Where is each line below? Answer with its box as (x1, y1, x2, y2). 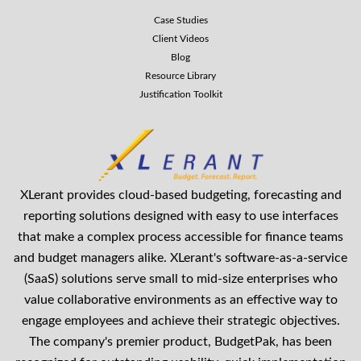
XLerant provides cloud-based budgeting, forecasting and (19, 189, 342, 202)
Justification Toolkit (139, 89, 222, 99)
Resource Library (145, 70, 216, 81)
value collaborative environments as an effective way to (23, 293, 338, 307)
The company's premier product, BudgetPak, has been (29, 335, 332, 349)
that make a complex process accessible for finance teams (18, 230, 343, 244)
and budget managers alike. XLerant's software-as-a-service (14, 251, 347, 265)
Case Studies (153, 15, 208, 25)
